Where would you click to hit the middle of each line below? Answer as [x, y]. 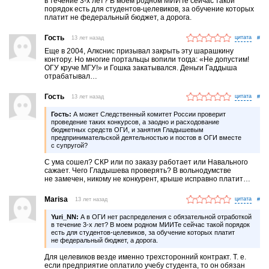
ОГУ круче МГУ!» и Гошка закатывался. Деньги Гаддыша [141, 68]
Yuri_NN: [65, 217]
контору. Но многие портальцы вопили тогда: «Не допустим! [147, 60]
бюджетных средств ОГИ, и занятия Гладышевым [128, 130]
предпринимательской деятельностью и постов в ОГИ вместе [147, 138]
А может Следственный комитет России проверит [149, 114]
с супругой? [70, 146]
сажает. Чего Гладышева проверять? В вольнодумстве [138, 171]
